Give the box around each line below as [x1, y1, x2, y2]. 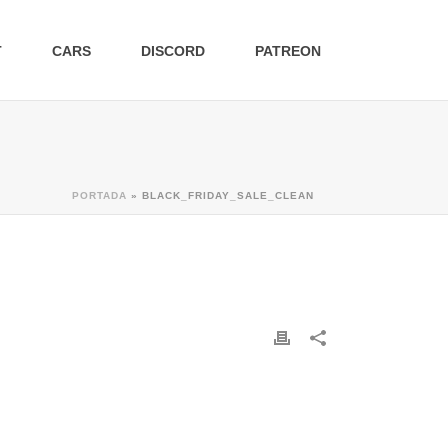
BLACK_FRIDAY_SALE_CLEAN [142, 190, 314, 201]
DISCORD [141, 42, 205, 59]
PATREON [255, 42, 321, 59]
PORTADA [72, 190, 127, 201]
